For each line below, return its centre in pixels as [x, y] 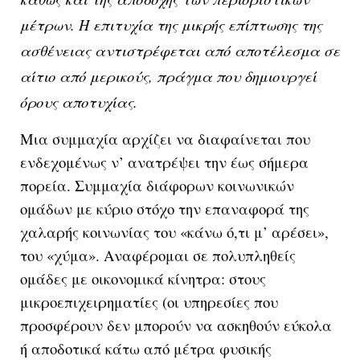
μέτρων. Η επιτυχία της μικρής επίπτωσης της [171, 24]
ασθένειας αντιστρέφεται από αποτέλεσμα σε [180, 50]
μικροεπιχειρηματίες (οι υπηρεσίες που [149, 301]
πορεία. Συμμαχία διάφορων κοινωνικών [157, 185]
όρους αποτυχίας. [79, 101]
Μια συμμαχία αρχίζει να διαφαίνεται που [165, 138]
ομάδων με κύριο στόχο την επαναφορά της [165, 208]
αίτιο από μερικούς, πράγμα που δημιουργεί [168, 76]
